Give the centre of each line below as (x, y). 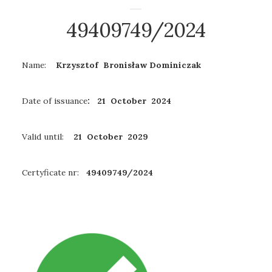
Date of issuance (55, 101)
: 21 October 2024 (129, 101)
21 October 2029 (107, 137)
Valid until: (44, 137)
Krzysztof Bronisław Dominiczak (126, 65)
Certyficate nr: (53, 173)
